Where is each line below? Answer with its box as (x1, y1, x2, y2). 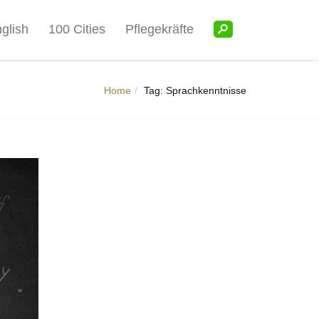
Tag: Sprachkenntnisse (144, 85, 246, 96)
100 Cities (48, 22, 105, 36)
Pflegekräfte (125, 22, 194, 36)
